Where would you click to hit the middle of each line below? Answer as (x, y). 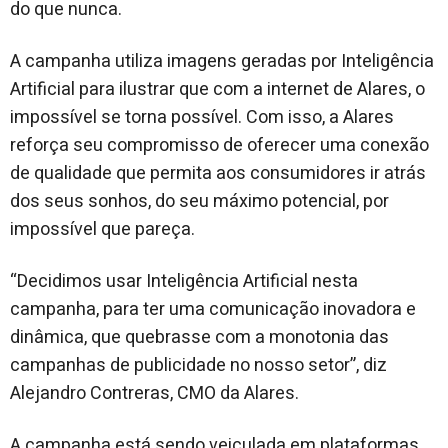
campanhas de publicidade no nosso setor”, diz (198, 366)
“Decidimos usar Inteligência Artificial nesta (184, 282)
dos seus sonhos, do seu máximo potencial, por (199, 202)
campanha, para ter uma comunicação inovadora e (213, 310)
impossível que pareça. (102, 230)
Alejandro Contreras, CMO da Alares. (154, 394)
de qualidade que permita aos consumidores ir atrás (218, 174)
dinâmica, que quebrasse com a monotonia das (199, 338)
